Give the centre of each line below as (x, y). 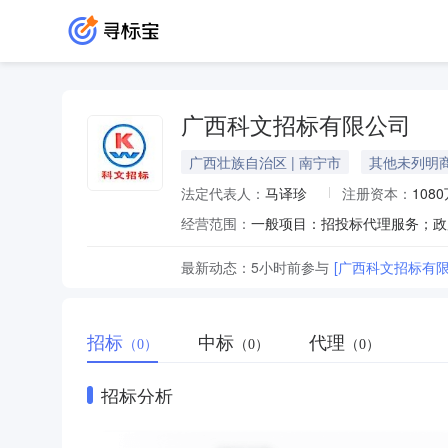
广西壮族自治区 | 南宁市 (265, 162)
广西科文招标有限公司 (296, 126)
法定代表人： (223, 193)
